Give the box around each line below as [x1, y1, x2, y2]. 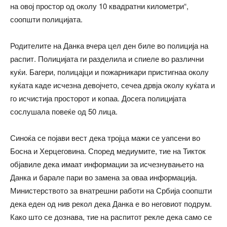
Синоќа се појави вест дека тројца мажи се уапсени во [10, 132, 200, 143]
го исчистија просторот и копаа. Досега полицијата [10, 92, 186, 103]
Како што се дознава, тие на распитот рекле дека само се [10, 211, 212, 222]
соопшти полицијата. [10, 13, 83, 24]
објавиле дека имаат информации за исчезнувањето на [10, 158, 204, 169]
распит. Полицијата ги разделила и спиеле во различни [10, 53, 204, 64]
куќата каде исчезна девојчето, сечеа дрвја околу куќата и [10, 79, 215, 90]
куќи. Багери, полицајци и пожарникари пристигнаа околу [10, 66, 209, 77]
